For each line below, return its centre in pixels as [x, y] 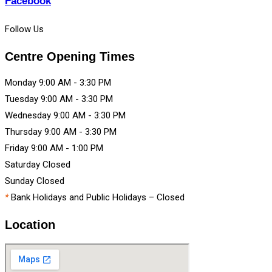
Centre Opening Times [70, 56]
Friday [18, 148]
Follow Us [24, 29]
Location [30, 224]
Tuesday [23, 99]
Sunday [21, 181]
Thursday [25, 132]
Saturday [24, 165]
